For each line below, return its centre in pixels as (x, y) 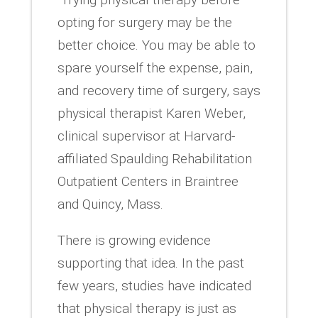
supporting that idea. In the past (150, 263)
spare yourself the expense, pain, (155, 67)
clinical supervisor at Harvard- (146, 136)
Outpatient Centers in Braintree (148, 181)
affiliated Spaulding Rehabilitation (154, 158)
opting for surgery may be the (144, 22)
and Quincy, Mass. (110, 204)
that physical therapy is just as (147, 308)
